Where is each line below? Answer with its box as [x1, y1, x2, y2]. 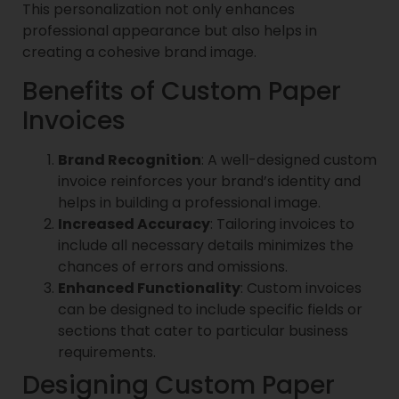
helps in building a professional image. [58, 191, 321, 213]
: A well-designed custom [201, 149, 377, 170]
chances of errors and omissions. [58, 256, 288, 277]
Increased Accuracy [58, 213, 210, 234]
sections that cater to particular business [58, 320, 348, 341]
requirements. [58, 341, 156, 362]
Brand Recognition [58, 149, 201, 170]
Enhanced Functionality [58, 277, 240, 298]
